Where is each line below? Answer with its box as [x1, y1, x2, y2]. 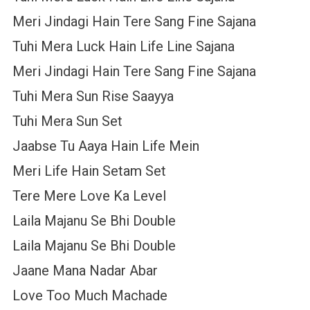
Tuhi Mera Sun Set [12, 113, 122, 130]
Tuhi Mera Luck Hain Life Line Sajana [12, 38, 235, 55]
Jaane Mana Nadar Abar [12, 262, 158, 280]
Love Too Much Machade [12, 287, 167, 304]
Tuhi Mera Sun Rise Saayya [12, 88, 174, 105]
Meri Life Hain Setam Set [12, 163, 166, 180]
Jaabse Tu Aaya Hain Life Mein [12, 138, 199, 155]
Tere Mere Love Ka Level [12, 188, 166, 205]
